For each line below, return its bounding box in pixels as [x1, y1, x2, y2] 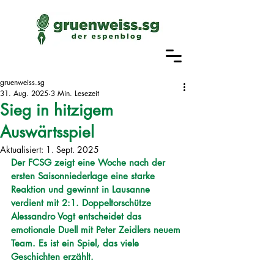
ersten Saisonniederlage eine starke [11, 170, 158, 182]
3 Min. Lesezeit [51, 88, 99, 98]
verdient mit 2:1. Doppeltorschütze [11, 197, 154, 209]
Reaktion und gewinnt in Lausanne [11, 183, 153, 195]
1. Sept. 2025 [46, 144, 99, 155]
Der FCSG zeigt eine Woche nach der [11, 157, 168, 168]
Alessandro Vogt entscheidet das [11, 210, 144, 222]
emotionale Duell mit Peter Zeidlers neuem [11, 224, 183, 235]
